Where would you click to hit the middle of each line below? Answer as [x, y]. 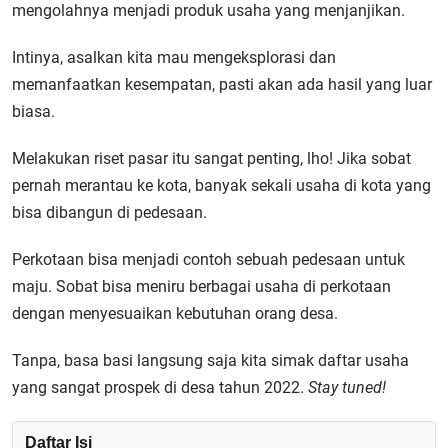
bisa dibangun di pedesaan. [109, 212]
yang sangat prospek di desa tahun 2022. [160, 387]
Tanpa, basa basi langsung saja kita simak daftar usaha [210, 360]
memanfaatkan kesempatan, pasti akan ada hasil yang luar [222, 84]
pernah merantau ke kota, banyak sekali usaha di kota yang [221, 185]
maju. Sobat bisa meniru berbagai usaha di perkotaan [201, 286]
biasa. [33, 111]
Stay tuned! [347, 387]
